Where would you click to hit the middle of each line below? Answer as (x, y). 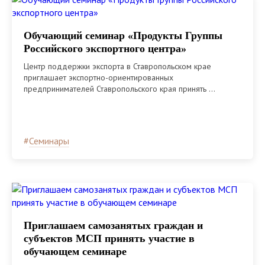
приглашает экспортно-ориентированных (98, 77)
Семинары (49, 140)
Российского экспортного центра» (105, 48)
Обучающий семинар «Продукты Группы (123, 35)
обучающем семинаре (75, 251)
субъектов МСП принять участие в (109, 238)
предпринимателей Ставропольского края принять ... (119, 88)
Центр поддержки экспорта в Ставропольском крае (117, 66)
